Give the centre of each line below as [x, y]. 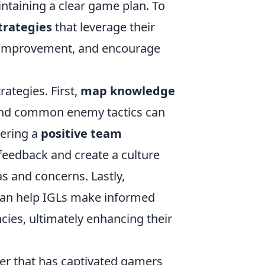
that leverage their [104, 27]
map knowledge [128, 91]
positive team [81, 133]
